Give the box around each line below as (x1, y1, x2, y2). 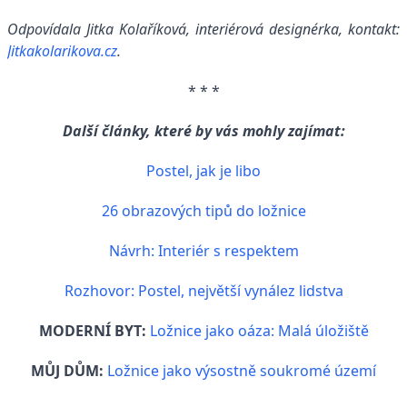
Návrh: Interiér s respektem (108, 241, 299, 262)
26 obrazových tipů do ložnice (101, 201, 306, 222)
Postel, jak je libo (146, 161, 261, 182)
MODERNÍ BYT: (38, 321, 146, 342)
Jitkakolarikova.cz (7, 41, 117, 62)
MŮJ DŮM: (31, 361, 104, 382)
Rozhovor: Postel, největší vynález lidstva (64, 281, 343, 302)
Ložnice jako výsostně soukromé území (107, 361, 376, 382)
